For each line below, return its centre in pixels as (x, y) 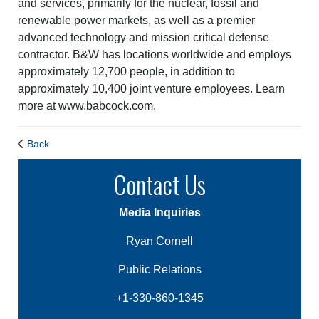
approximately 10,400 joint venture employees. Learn (151, 89)
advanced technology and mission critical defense (143, 38)
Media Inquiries (159, 213)
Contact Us (159, 184)
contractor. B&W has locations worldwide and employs (155, 55)
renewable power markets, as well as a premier (136, 21)
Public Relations (159, 270)
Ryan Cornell (159, 241)
